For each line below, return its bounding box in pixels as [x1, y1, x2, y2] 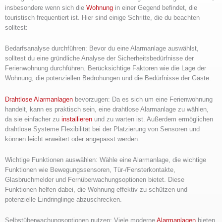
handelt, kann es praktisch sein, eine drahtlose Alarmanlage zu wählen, [5, 105, 209, 113]
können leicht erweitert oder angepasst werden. [5, 135, 140, 143]
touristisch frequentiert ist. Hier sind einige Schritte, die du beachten [5, 13, 200, 21]
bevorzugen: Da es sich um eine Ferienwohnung [73, 95, 213, 103]
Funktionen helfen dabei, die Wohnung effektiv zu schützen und [5, 185, 187, 193]
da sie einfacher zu [5, 115, 61, 123]
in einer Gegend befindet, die [113, 3, 197, 11]
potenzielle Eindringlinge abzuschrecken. [5, 195, 122, 203]
